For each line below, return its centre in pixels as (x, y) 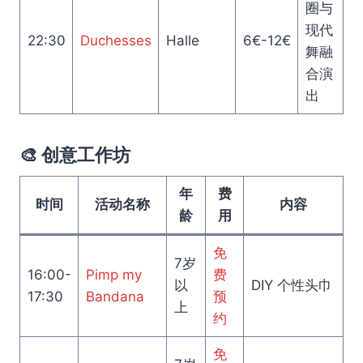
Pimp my (113, 274)
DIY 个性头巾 (291, 285)
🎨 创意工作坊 (75, 155)
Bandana (115, 296)
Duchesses (115, 41)
